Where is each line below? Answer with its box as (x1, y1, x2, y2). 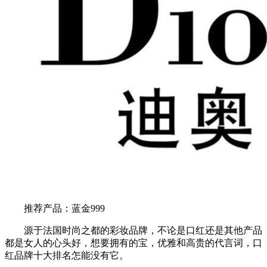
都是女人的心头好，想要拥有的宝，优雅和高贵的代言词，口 (5, 237, 262, 248)
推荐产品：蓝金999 (5, 203, 105, 213)
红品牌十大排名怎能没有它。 (5, 250, 129, 260)
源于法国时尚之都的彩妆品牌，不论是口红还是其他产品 (5, 225, 262, 235)
